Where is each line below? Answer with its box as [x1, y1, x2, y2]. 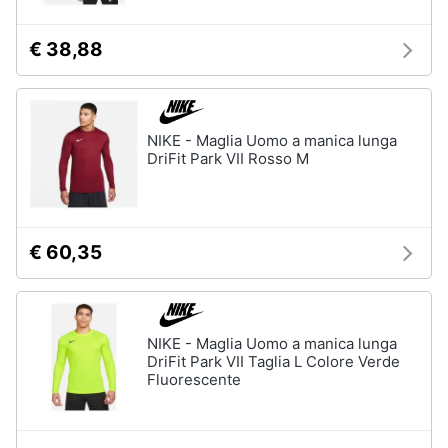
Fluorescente [147, 370, 241, 389]
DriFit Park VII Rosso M [147, 149, 309, 168]
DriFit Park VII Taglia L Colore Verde [147, 352, 400, 371]
